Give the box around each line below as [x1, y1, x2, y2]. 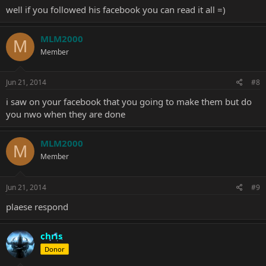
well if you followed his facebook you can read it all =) [6, 3, 226, 15]
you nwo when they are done [6, 108, 125, 120]
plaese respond [6, 200, 68, 213]
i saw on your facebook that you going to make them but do [6, 96, 252, 107]
